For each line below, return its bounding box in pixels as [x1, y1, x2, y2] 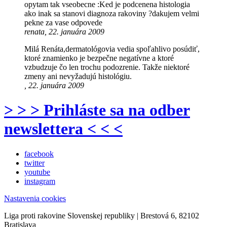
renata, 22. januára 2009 [24, 27, 104, 36]
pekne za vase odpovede [24, 18, 102, 27]
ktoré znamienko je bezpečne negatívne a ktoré [24, 54, 174, 63]
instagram [24, 176, 55, 185]
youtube [24, 167, 50, 176]
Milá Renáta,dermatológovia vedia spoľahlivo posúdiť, [24, 45, 200, 54]
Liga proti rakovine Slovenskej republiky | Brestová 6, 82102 [4, 211, 199, 220]
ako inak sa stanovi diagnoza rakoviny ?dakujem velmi [24, 9, 199, 18]
